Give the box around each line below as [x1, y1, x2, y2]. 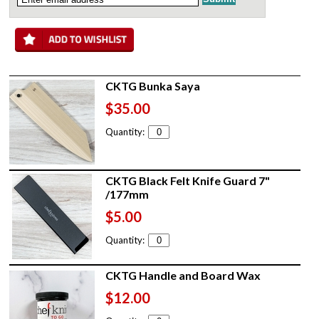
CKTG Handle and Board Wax [105, 268, 261, 282]
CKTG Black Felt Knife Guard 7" [105, 173, 271, 187]
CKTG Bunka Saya [105, 78, 201, 93]
